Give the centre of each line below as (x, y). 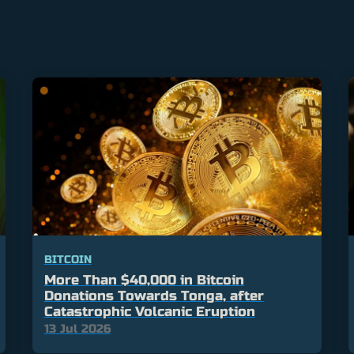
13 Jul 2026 (77, 329)
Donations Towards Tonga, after (154, 296)
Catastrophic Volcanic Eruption (149, 312)
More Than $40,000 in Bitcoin (144, 281)
